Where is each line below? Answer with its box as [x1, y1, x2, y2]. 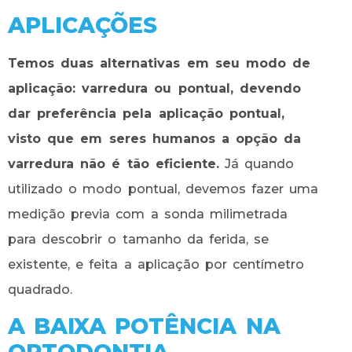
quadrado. [8, 281, 72, 297]
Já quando [218, 156, 295, 171]
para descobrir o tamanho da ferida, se [8, 231, 269, 247]
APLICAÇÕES [8, 11, 157, 38]
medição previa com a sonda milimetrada [8, 206, 288, 222]
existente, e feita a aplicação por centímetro [8, 256, 305, 272]
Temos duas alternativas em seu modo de [8, 55, 311, 71]
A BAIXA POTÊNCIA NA [8, 312, 280, 339]
